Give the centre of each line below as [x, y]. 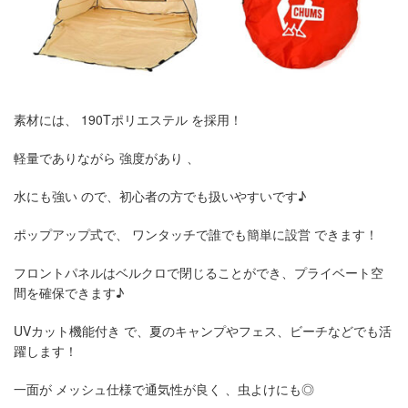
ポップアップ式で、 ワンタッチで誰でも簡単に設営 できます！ [196, 234]
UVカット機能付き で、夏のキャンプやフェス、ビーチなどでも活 [203, 331]
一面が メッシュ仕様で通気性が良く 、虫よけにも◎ [164, 389]
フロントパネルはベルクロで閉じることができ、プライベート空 [199, 272]
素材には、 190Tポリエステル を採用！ [128, 119]
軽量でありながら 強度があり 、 [107, 158]
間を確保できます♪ [69, 292]
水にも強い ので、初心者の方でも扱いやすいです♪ [160, 196]
